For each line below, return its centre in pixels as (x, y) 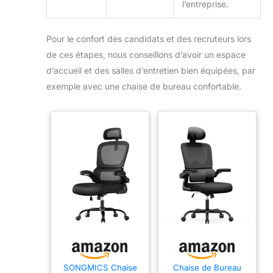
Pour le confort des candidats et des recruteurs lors (149, 38)
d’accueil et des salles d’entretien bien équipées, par (151, 70)
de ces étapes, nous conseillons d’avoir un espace (146, 54)
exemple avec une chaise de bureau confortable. (144, 86)
